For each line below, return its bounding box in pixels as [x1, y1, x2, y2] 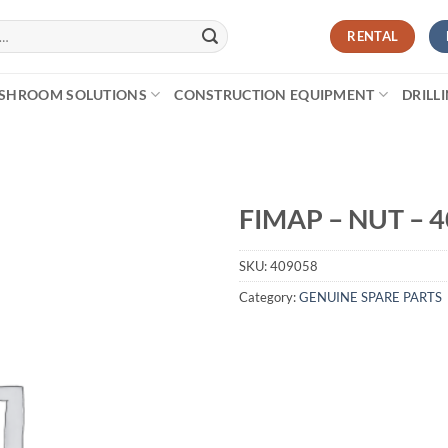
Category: [239, 288, 299, 305]
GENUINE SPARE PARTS [299, 288, 442, 305]
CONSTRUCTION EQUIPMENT [174, 86, 375, 103]
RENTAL [347, 28, 399, 44]
